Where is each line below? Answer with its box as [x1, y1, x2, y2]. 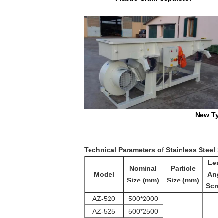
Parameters [118, 146, 155, 154]
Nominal [129, 164, 157, 172]
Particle [170, 164, 196, 172]
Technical [84, 146, 116, 154]
